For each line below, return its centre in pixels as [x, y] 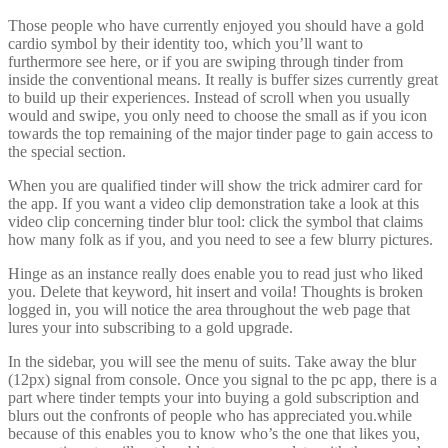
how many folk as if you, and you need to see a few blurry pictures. [220, 239]
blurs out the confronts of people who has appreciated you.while [210, 415]
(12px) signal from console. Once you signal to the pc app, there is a [222, 379]
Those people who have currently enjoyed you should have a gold [216, 25]
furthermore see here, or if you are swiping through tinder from [205, 61]
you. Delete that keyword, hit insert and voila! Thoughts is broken [215, 291]
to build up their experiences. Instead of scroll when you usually [209, 97]
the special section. [67, 151]
